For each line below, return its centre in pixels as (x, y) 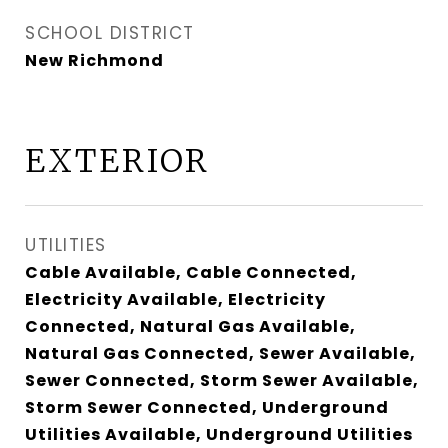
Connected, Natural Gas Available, (190, 326)
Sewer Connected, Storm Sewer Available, (222, 380)
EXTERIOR (117, 161)
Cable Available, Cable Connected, (191, 272)
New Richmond (94, 60)
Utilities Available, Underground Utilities (219, 434)
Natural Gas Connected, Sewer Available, (220, 353)
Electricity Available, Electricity (175, 299)
